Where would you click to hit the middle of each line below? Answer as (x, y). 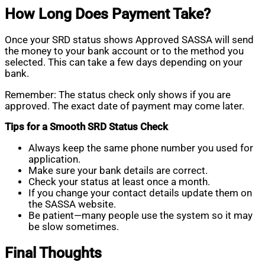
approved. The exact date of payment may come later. (125, 106)
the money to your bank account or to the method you (124, 51)
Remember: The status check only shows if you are (118, 95)
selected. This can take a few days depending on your (124, 63)
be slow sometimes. (74, 227)
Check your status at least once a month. (119, 182)
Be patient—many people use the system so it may (140, 215)
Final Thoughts (53, 253)
